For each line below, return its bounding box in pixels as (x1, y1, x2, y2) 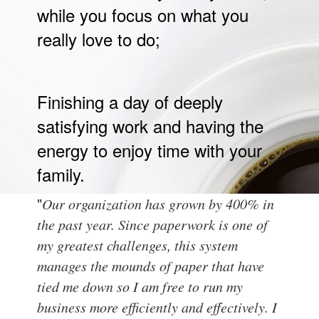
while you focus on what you (37, 1, 249, 27)
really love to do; (37, 26, 161, 51)
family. (37, 161, 85, 187)
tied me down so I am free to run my (37, 276, 244, 296)
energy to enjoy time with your (37, 137, 263, 162)
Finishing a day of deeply (37, 88, 224, 114)
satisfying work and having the (37, 113, 264, 138)
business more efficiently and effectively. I (37, 297, 278, 316)
